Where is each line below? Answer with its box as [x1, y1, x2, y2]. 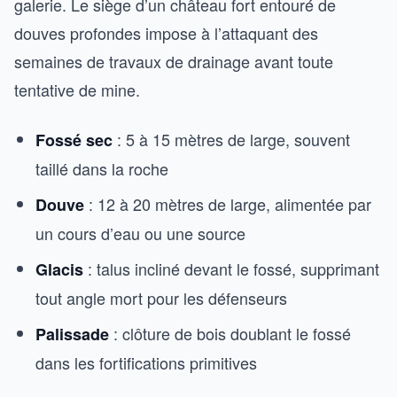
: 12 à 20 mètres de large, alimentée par [84, 191, 371, 215]
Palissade [35, 322, 109, 346]
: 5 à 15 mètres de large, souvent [113, 127, 350, 151]
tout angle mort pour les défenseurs [35, 285, 287, 309]
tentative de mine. [14, 77, 140, 101]
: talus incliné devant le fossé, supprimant [83, 256, 379, 280]
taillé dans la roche [35, 156, 168, 180]
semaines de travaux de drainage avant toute [14, 49, 333, 73]
